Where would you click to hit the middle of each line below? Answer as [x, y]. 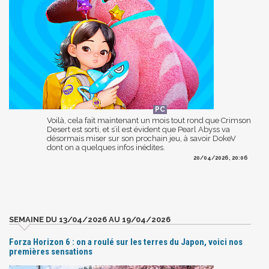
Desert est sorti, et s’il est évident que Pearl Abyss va [138, 129]
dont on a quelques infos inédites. [106, 147]
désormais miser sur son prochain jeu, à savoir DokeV [141, 138]
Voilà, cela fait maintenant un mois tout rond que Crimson [149, 120]
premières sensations [51, 251]
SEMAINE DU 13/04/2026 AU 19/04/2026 [90, 219]
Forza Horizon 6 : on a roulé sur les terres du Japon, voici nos [126, 242]
